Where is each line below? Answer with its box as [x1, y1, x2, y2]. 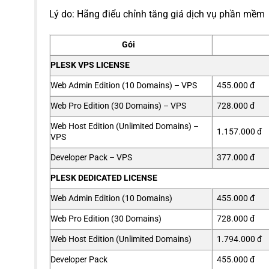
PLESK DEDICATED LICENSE [50, 173, 157, 184]
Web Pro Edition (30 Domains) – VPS [50, 101, 186, 112]
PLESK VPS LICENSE [50, 60, 130, 71]
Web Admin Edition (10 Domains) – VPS [50, 80, 197, 91]
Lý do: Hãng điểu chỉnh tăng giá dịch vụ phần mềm [49, 8, 265, 20]
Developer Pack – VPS [50, 153, 132, 163]
